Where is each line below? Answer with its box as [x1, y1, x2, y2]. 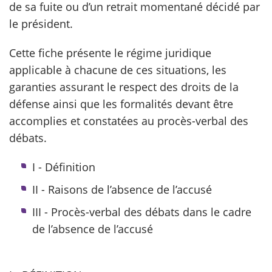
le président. [9, 16, 73, 31]
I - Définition [32, 160, 95, 174]
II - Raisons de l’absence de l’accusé [32, 182, 212, 197]
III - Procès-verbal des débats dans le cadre [32, 205, 251, 219]
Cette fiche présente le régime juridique [9, 46, 211, 60]
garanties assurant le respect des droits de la [9, 80, 239, 94]
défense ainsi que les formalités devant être [9, 97, 233, 111]
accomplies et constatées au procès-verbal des [9, 114, 248, 128]
